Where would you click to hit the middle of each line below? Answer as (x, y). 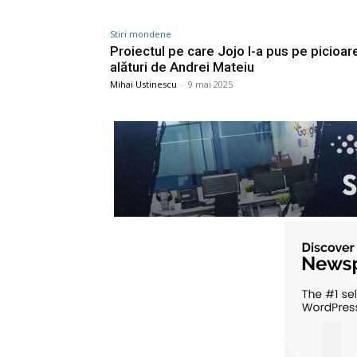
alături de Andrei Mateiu (182, 67)
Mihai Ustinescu (143, 84)
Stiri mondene (141, 33)
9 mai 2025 (210, 84)
